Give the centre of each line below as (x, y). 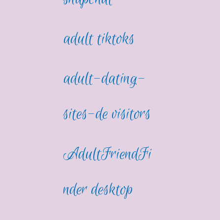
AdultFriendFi (108, 154)
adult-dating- (105, 79)
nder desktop (98, 190)
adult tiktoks (99, 39)
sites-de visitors (107, 114)
